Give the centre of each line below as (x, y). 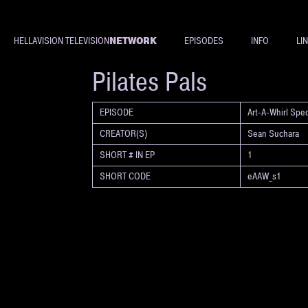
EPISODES (204, 41)
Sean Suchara (274, 134)
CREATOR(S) (124, 134)
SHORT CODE (125, 176)
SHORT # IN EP (128, 155)
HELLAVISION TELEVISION (62, 41)
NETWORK (133, 41)
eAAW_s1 (265, 176)
